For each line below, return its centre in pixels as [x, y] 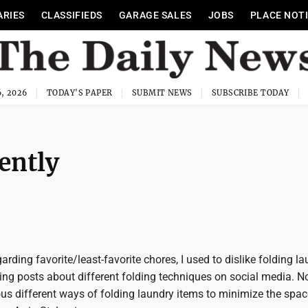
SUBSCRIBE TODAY [250, 93]
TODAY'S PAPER [79, 93]
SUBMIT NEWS [162, 93]
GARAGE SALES [155, 15]
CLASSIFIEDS [71, 15]
